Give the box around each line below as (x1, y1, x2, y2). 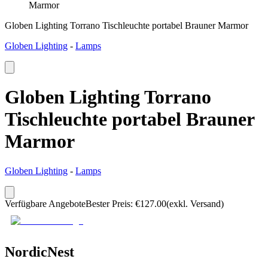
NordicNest (5, 243, 74, 260)
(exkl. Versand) (166, 198, 224, 209)
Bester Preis (86, 198, 130, 209)
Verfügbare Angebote (5, 198, 86, 209)
